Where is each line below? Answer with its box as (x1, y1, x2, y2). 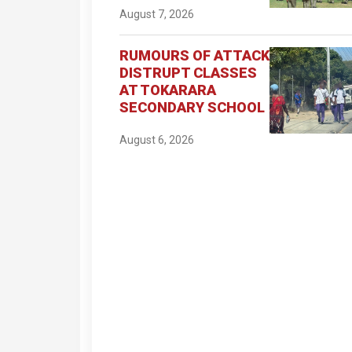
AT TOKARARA (119, 81, 216, 98)
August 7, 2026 (119, 7, 194, 20)
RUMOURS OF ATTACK (119, 46, 269, 64)
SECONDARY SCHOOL (119, 98, 265, 115)
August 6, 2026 (119, 133, 194, 146)
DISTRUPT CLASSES (119, 64, 257, 81)
